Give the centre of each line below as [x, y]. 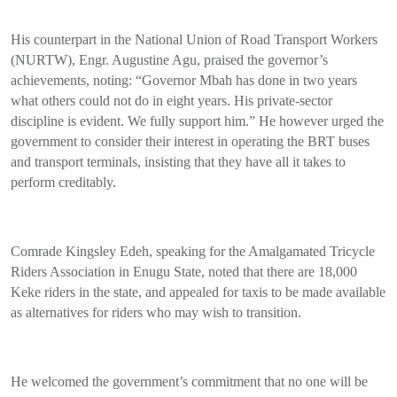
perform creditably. [63, 183]
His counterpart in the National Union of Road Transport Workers [194, 40]
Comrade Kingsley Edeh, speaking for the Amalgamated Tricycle [193, 252]
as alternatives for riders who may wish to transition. [156, 313]
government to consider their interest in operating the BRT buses [190, 142]
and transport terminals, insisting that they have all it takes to [178, 162]
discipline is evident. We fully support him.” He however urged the [197, 121]
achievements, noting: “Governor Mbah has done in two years [184, 81]
